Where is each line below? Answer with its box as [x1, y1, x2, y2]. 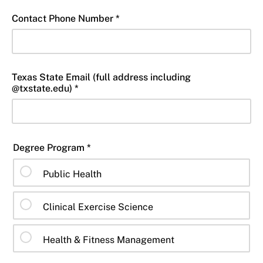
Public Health [43, 168, 102, 180]
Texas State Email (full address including [12, 72, 191, 83]
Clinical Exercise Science [43, 201, 153, 213]
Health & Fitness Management [43, 234, 174, 245]
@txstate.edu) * [12, 83, 79, 94]
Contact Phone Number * [12, 13, 120, 24]
